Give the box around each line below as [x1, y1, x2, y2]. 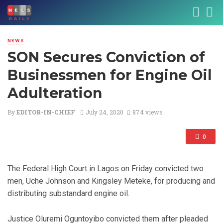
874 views [132, 108, 163, 116]
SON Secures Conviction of [7, 49, 205, 66]
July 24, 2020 [85, 108, 123, 116]
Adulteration [7, 85, 102, 102]
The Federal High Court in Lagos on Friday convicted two [7, 164, 204, 174]
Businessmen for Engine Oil [7, 67, 212, 84]
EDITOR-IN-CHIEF [16, 108, 75, 116]
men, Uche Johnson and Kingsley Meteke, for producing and [7, 176, 215, 186]
